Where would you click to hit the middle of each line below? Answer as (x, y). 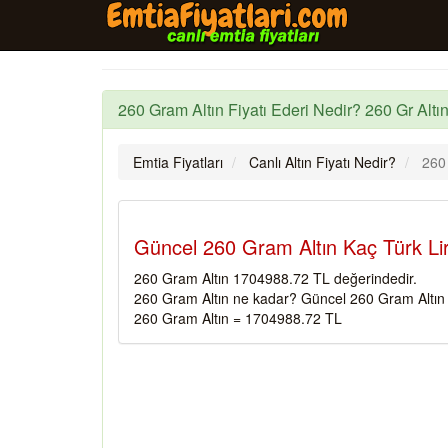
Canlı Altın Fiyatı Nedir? (322, 162)
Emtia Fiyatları (178, 162)
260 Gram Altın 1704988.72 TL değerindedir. (275, 278)
